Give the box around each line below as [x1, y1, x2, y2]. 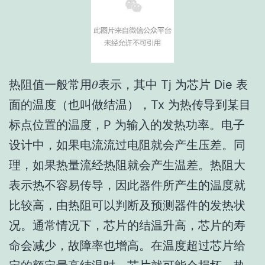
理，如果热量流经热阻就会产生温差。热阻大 [9, 158, 245, 172]
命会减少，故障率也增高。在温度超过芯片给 [9, 238, 245, 253]
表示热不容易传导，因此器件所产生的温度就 [9, 178, 245, 192]
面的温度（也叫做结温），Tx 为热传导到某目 [9, 98, 251, 112]
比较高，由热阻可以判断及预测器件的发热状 [9, 198, 245, 212]
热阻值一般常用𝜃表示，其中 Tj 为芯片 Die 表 [9, 77, 248, 92]
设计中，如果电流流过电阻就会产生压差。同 [9, 138, 245, 152]
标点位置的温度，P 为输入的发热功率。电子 [9, 118, 245, 132]
